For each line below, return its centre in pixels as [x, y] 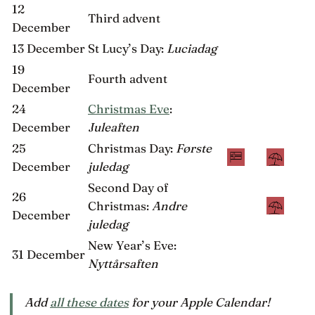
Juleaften [114, 127]
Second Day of [128, 188]
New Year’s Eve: [132, 245]
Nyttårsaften [123, 264]
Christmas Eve [129, 109]
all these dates [89, 302]
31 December [49, 255]
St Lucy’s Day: [127, 49]
